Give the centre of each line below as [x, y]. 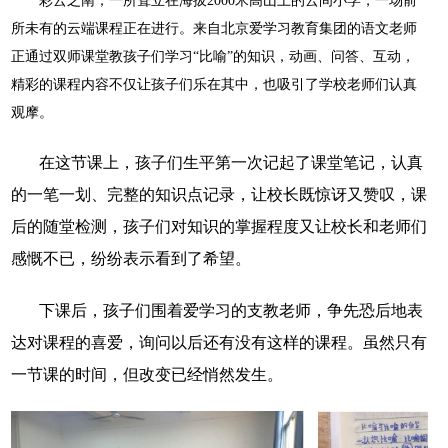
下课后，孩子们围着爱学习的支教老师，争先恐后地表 [230, 311]
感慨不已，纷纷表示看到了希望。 [130, 259]
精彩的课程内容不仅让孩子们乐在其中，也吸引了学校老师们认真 [213, 85]
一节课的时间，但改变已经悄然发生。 [146, 375]
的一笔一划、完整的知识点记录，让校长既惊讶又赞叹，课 [218, 195]
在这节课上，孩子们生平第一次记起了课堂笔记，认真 [230, 163]
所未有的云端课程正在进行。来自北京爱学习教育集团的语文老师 [213, 29]
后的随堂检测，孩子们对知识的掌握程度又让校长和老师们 [218, 227]
